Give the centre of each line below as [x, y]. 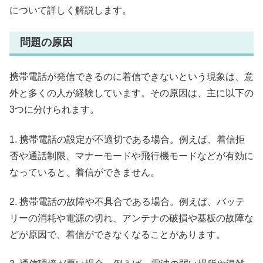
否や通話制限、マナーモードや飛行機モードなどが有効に [131, 156]
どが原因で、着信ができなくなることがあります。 [117, 235]
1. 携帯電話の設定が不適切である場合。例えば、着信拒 [127, 139]
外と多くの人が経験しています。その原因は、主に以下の [131, 93]
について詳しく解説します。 [70, 10]
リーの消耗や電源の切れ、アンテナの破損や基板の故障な [131, 218]
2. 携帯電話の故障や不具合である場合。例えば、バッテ [127, 202]
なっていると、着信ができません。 [85, 172]
